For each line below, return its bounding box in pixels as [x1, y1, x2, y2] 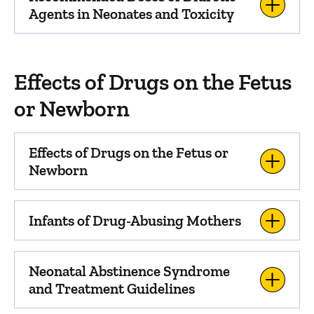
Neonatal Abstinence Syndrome [29, 262, 230, 280]
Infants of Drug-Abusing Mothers [29, 212, 242, 229]
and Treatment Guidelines [29, 280, 195, 297]
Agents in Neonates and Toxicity [29, 5, 234, 22]
